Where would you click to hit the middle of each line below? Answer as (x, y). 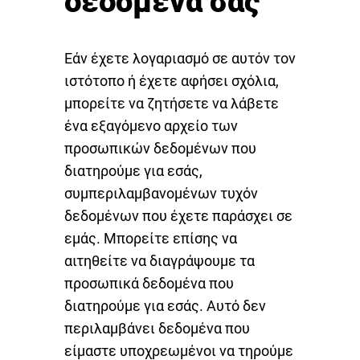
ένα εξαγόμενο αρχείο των (151, 125)
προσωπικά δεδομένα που (149, 283)
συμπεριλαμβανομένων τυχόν (161, 193)
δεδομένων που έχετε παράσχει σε (178, 215)
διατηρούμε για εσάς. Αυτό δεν (165, 305)
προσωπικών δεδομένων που (160, 148)
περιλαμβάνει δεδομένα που (157, 328)
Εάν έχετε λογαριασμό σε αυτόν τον (180, 58)
